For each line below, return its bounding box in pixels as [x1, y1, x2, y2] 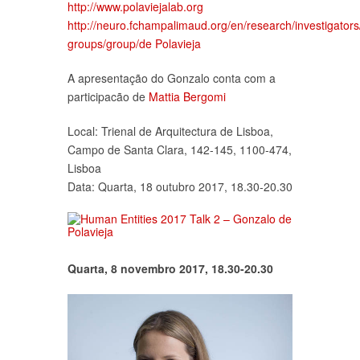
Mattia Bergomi [149, 88, 226, 104]
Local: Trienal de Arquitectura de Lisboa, [67, 122, 273, 139]
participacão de [67, 88, 149, 104]
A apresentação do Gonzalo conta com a [67, 69, 276, 86]
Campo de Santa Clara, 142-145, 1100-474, [67, 141, 292, 157]
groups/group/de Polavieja [67, 35, 201, 51]
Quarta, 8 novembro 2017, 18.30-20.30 [67, 260, 273, 276]
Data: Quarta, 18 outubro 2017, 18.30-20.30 [67, 178, 292, 194]
